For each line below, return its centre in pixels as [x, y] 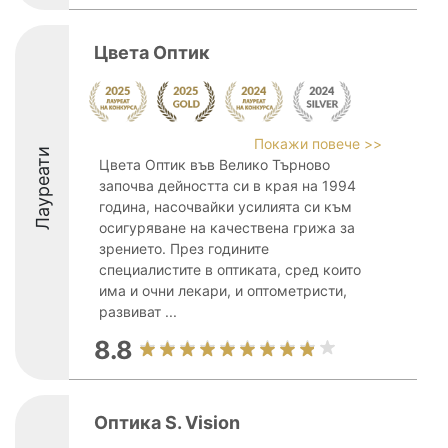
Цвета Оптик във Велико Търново [214, 164]
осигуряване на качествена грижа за [227, 227]
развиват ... [138, 311]
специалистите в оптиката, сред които [230, 269]
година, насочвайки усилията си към [225, 206]
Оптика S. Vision [167, 422]
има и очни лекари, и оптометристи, [223, 290]
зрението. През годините [184, 248]
